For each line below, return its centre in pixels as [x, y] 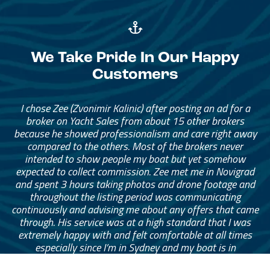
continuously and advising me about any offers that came [135, 209]
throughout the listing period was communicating [135, 196]
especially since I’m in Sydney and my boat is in [135, 247]
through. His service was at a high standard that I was [135, 222]
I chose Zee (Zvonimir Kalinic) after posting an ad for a [135, 108]
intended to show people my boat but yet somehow [135, 159]
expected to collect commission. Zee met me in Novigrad [135, 171]
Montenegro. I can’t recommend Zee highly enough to [135, 260]
